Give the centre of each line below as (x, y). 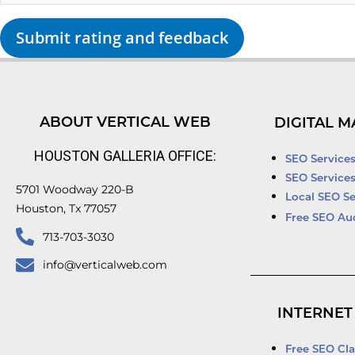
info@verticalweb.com (105, 264)
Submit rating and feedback (122, 37)
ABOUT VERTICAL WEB (125, 123)
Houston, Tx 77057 (66, 208)
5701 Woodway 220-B (75, 189)
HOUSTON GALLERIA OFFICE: (125, 155)
